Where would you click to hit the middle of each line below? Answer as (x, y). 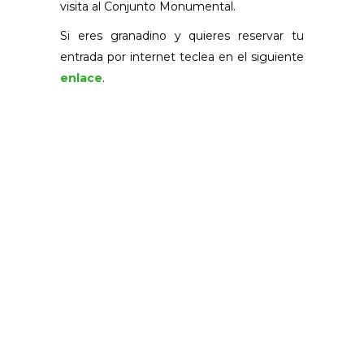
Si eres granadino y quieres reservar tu (182, 35)
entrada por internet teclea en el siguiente (182, 56)
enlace (81, 78)
